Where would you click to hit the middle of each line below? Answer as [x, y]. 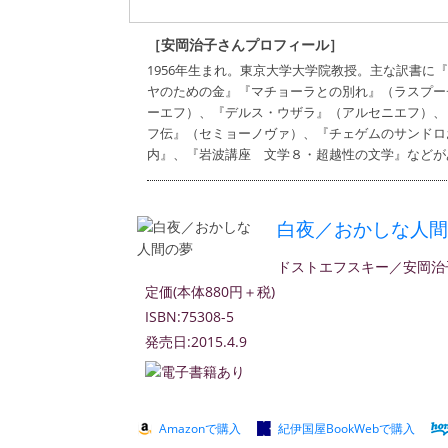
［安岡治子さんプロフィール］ [245, 44]
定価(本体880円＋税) [210, 291]
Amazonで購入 [200, 428]
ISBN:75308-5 [189, 316]
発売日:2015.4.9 [196, 341]
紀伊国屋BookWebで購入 [346, 428]
